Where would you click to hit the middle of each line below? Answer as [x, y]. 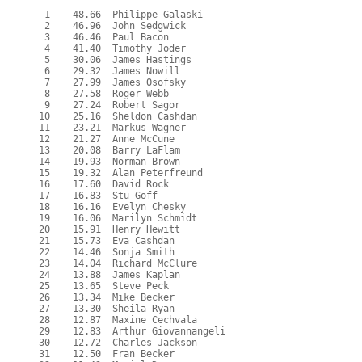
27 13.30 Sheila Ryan [101, 309]
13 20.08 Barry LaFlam [104, 151]
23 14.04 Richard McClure [113, 264]
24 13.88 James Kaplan [104, 275]
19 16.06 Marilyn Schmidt [113, 219]
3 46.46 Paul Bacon [99, 38]
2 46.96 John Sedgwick [107, 26]
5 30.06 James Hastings [110, 60]
